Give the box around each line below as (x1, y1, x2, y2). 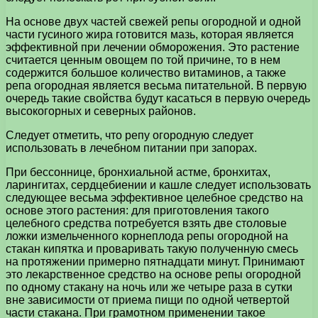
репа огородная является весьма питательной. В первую (6, 79, 307, 92)
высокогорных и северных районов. (6, 104, 196, 117)
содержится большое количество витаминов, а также (6, 66, 286, 79)
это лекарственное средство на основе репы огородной (6, 268, 301, 280)
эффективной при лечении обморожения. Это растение (6, 40, 300, 53)
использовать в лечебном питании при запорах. (6, 141, 257, 154)
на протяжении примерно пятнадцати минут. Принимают (6, 255, 305, 268)
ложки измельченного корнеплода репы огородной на (6, 229, 288, 242)
